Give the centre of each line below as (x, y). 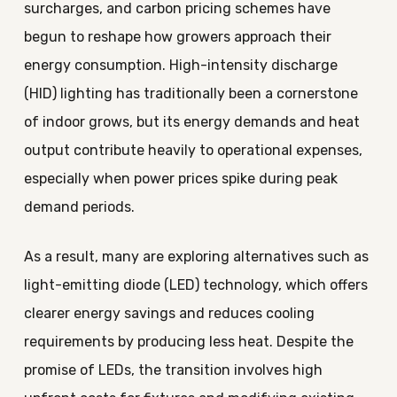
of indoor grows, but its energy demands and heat (191, 122)
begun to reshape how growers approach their (177, 37)
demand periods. (79, 207)
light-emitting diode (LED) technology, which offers (195, 285)
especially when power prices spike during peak (180, 179)
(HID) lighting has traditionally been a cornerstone (191, 93)
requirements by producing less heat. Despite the (188, 342)
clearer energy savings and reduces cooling (169, 313)
